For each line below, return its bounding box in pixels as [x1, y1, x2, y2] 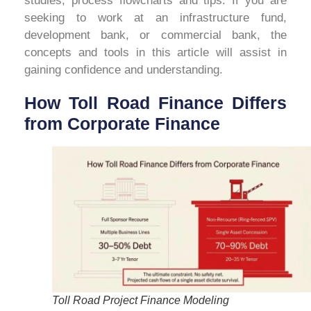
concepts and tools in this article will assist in [24, 45, 287, 59]
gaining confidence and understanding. [24, 62, 223, 76]
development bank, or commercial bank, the [24, 28, 287, 42]
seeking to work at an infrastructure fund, [24, 10, 287, 24]
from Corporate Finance [24, 113, 220, 133]
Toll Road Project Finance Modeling [52, 294, 229, 307]
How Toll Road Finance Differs [24, 92, 287, 112]
